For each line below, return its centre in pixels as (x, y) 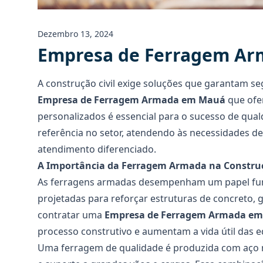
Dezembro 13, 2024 (75, 34)
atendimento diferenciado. (97, 149)
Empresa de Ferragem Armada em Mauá (131, 100)
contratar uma (71, 215)
